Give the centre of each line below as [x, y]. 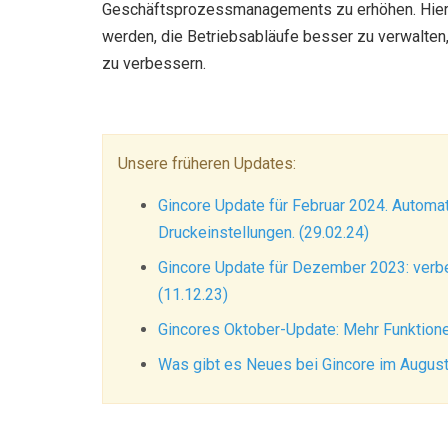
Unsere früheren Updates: [207, 163]
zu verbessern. [154, 63]
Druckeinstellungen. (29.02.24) [263, 232]
